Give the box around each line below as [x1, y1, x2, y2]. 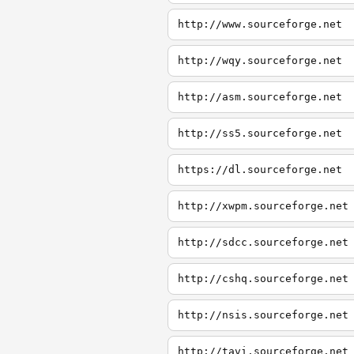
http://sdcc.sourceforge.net [178, 236, 348, 248]
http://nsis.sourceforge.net [178, 309, 348, 321]
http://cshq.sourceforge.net [178, 273, 348, 284]
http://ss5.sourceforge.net [178, 127, 342, 139]
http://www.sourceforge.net [178, 18, 342, 30]
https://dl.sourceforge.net [178, 164, 342, 175]
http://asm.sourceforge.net [178, 91, 342, 103]
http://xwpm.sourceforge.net [178, 200, 348, 212]
